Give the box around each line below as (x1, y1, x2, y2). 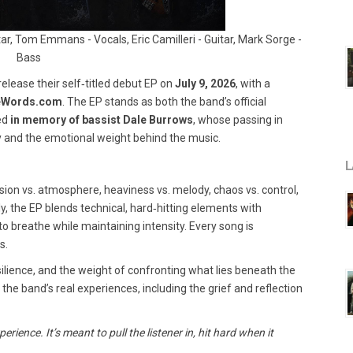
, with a (236, 77, 270, 90)
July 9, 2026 (175, 77, 236, 90)
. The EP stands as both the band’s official (62, 95, 266, 108)
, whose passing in (193, 113, 283, 126)
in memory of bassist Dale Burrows (10, 113, 193, 126)
